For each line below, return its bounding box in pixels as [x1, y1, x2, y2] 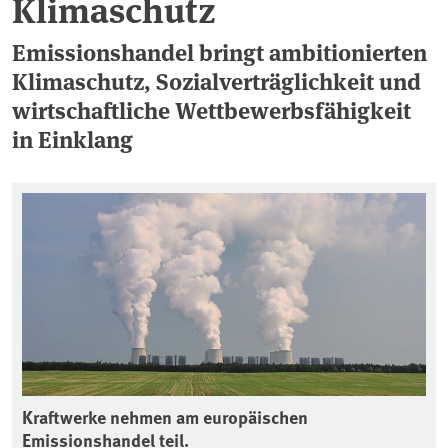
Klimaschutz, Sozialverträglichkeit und [12, 64, 421, 98]
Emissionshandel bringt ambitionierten [12, 35, 427, 69]
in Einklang [12, 122, 133, 156]
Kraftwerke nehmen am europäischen [22, 403, 308, 430]
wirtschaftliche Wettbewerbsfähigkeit [12, 93, 411, 127]
